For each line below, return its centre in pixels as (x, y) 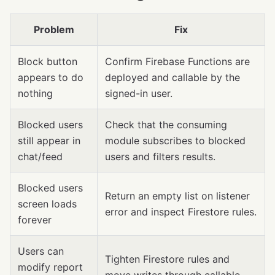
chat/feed (40, 157)
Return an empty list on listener (177, 196)
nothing (35, 94)
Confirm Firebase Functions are (177, 62)
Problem (54, 30)
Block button (48, 62)
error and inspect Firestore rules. (181, 212)
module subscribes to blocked (175, 141)
